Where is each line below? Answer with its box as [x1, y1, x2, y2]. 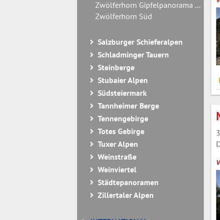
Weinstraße [98, 152, 137, 162]
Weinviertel [98, 165, 137, 174]
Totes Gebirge [98, 126, 144, 136]
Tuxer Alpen [98, 139, 138, 149]
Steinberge [98, 62, 135, 72]
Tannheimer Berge [98, 101, 159, 110]
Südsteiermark [98, 88, 147, 98]
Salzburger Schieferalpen [98, 37, 183, 47]
